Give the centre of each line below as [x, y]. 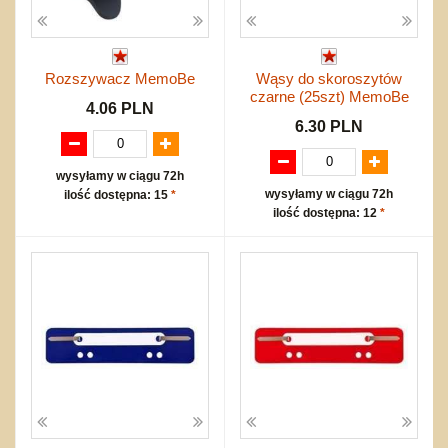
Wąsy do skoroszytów [329, 78]
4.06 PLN [120, 108]
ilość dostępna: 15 [117, 194]
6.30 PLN [329, 126]
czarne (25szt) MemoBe [329, 96]
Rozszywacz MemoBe [120, 78]
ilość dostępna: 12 [326, 212]
